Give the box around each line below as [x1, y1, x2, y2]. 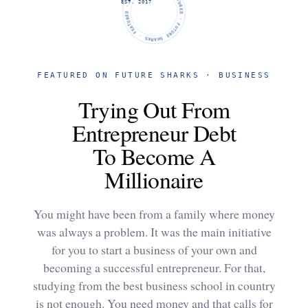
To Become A [92, 140, 216, 171]
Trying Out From [78, 93, 230, 124]
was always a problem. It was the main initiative [36, 223, 272, 240]
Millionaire [104, 164, 203, 195]
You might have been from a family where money [33, 205, 275, 222]
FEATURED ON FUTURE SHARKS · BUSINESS [37, 70, 271, 80]
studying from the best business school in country [32, 276, 276, 294]
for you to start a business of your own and [51, 241, 257, 258]
